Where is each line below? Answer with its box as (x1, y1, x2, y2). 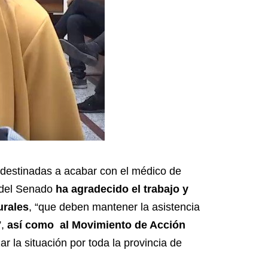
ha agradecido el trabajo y (56, 183, 188, 196)
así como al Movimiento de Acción (4, 219, 185, 232)
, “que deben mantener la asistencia (29, 201, 200, 214)
